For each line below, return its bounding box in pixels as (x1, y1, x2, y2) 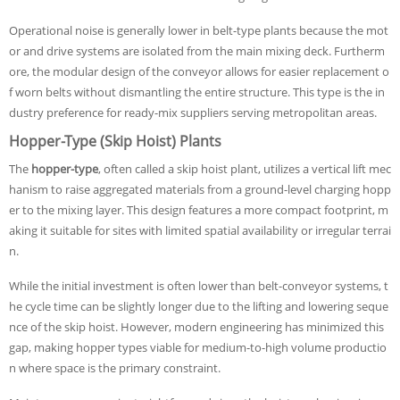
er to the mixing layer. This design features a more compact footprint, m (9, 202, 388, 218)
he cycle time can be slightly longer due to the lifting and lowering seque (9, 298, 388, 314)
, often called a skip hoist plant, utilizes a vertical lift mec (98, 161, 391, 177)
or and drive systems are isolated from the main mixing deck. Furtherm (9, 43, 385, 59)
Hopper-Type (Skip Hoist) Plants (9, 131, 221, 151)
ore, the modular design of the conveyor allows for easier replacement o (9, 63, 389, 79)
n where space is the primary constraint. (9, 360, 221, 376)
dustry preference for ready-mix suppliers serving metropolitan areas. (9, 104, 377, 121)
